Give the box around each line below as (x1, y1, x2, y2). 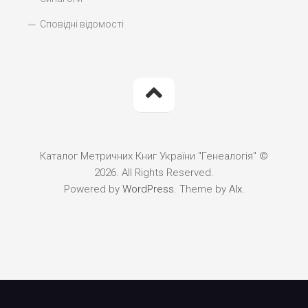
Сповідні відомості (40, 19, 124, 30)
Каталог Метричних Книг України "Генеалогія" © (40, 150, 268, 162)
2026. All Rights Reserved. (94, 166, 214, 179)
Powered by (63, 183, 122, 195)
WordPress (122, 183, 174, 195)
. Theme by (173, 183, 229, 195)
